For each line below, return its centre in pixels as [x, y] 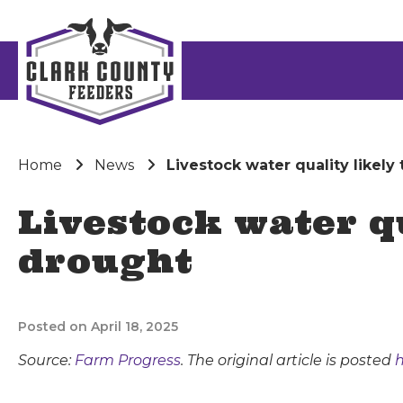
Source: [46, 360]
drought [105, 261]
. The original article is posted [288, 360]
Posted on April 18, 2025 [98, 327]
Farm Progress [128, 360]
